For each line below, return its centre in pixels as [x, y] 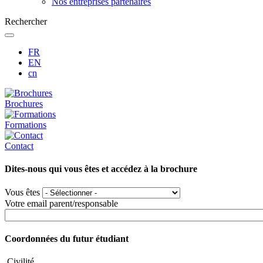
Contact [19, 146]
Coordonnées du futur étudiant [67, 238]
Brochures [24, 104]
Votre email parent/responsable [61, 203]
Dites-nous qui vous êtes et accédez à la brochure [101, 169]
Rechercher [26, 21]
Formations [26, 125]
